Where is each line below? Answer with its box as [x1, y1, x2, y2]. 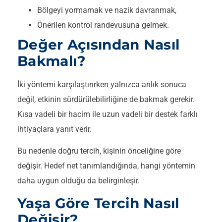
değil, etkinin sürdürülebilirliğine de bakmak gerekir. [17, 94, 195, 104]
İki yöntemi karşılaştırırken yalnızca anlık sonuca [17, 79, 186, 89]
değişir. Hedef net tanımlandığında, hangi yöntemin [17, 161, 195, 170]
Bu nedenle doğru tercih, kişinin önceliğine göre [17, 146, 181, 156]
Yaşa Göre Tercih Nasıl [17, 195, 179, 212]
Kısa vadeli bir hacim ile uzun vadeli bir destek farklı [17, 109, 198, 119]
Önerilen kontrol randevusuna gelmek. [37, 20, 169, 30]
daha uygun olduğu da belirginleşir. [17, 175, 140, 185]
